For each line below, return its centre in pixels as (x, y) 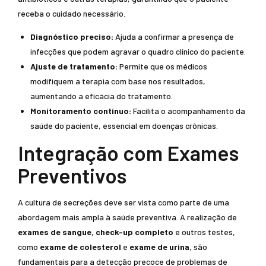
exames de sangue (55, 232)
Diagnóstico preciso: (72, 37)
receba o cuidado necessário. (72, 13)
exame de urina (159, 247)
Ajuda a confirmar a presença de (174, 37)
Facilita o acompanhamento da (188, 111)
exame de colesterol (80, 247)
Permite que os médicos (162, 66)
